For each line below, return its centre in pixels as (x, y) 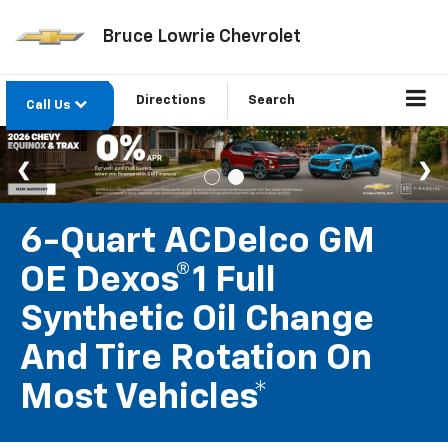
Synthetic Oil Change (197, 320)
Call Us (50, 106)
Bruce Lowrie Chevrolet (201, 36)
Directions (171, 101)
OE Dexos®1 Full (148, 281)
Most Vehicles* (144, 398)
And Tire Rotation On (196, 359)
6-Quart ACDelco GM (197, 242)
